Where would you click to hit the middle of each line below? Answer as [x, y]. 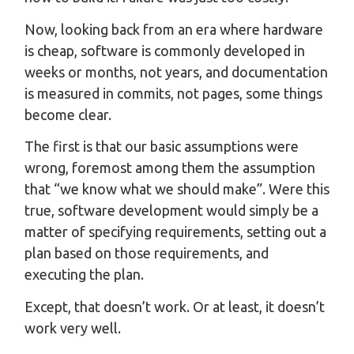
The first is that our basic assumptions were [162, 146]
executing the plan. [84, 274]
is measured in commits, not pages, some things [173, 93]
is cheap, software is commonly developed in [165, 50]
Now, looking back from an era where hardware [174, 29]
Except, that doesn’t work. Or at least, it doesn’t [175, 306]
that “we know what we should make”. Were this [177, 189]
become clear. [68, 114]
